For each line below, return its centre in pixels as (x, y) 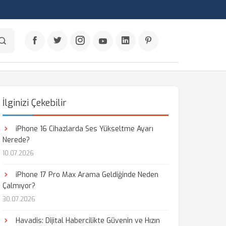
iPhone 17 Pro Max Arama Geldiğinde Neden (86, 175)
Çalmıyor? (19, 186)
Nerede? (16, 140)
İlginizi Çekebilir (34, 103)
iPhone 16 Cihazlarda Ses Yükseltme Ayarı (83, 129)
